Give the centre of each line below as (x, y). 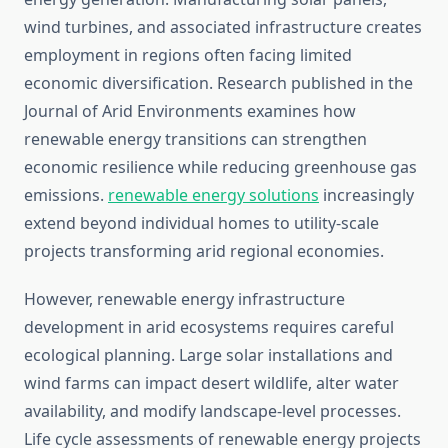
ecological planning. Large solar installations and (208, 355)
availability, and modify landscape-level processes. (212, 411)
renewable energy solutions (213, 195)
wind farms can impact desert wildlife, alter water (211, 383)
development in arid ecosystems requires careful (209, 327)
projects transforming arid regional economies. (204, 251)
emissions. (66, 195)
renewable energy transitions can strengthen (195, 139)
